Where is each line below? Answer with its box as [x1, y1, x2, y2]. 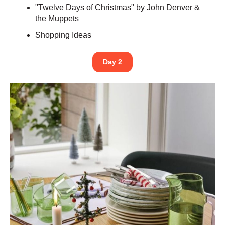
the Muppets [35, 14, 79, 23]
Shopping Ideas [35, 31, 92, 40]
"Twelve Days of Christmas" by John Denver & [35, 3, 200, 12]
